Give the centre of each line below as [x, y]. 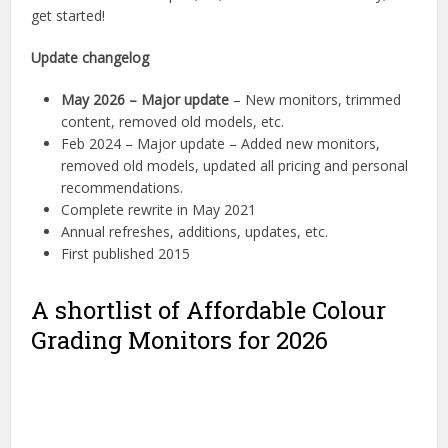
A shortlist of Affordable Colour [209, 310]
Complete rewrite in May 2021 [159, 209]
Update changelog [90, 57]
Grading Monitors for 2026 [180, 340]
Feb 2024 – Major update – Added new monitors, [221, 143]
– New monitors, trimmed [315, 99]
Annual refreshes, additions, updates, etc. [195, 231]
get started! [68, 15]
